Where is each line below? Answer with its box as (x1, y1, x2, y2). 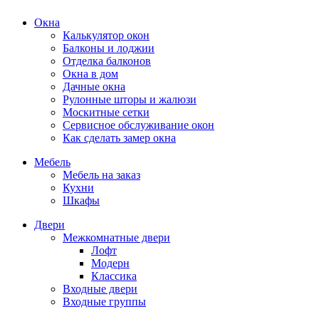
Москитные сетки (63, 105, 150, 118)
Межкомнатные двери (63, 231, 170, 244)
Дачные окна (63, 80, 125, 93)
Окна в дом (63, 67, 118, 80)
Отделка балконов (63, 54, 151, 67)
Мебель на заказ (63, 168, 140, 181)
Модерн (91, 256, 130, 269)
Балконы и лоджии (63, 41, 155, 54)
